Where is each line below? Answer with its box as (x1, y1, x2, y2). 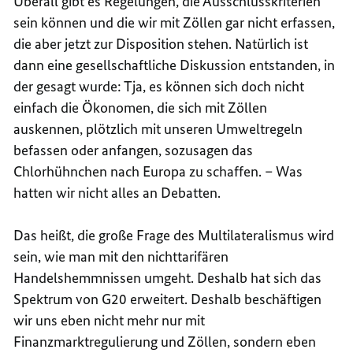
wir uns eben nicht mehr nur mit (13, 310, 206, 329)
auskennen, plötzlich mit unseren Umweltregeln (13, 119, 303, 138)
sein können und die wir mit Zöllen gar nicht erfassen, (13, 13, 336, 32)
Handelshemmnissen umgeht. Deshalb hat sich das (13, 268, 322, 287)
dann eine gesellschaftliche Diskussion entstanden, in (13, 55, 336, 74)
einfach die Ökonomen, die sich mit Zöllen (13, 98, 268, 117)
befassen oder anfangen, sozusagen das (13, 140, 254, 159)
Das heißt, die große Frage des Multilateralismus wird (13, 225, 335, 244)
